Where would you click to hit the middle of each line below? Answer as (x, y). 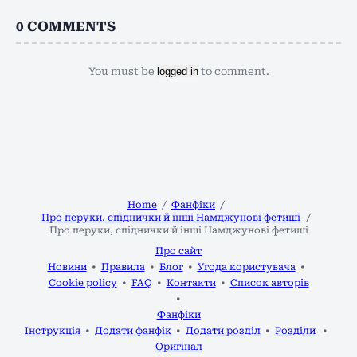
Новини (67, 267)
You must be (122, 71)
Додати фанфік (133, 331)
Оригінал (178, 347)
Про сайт (178, 251)
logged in (177, 71)
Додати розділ (223, 331)
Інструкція (53, 331)
